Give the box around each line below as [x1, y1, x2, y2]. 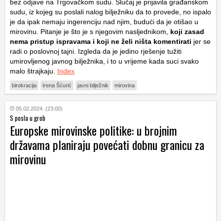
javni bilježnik [77, 82, 109, 89]
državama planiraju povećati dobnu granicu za [10, 136, 204, 154]
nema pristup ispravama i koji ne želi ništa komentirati [10, 37, 191, 46]
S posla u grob [10, 113, 45, 123]
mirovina [114, 82, 135, 89]
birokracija [12, 82, 37, 89]
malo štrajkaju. [10, 67, 57, 75]
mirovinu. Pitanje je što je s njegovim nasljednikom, [10, 28, 170, 36]
